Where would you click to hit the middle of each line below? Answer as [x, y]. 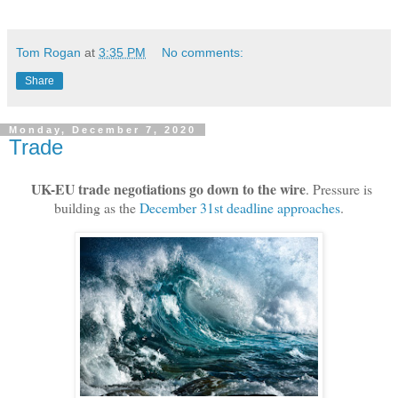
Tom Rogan [48, 52]
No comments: [203, 52]
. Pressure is [338, 189]
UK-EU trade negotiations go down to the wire [166, 189]
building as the [97, 208]
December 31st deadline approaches [240, 208]
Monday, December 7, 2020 [103, 129]
